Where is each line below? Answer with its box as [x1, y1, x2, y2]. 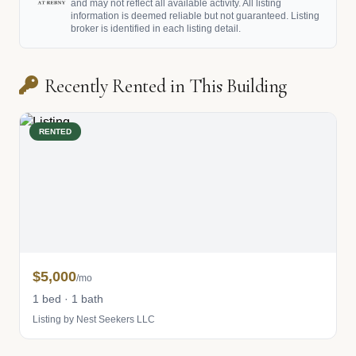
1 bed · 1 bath [33, 292, 103, 305]
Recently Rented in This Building [44, 75, 288, 98]
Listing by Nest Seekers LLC [33, 314, 155, 325]
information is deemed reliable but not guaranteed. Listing [71, 10, 319, 21]
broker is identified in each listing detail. [71, 23, 241, 34]
